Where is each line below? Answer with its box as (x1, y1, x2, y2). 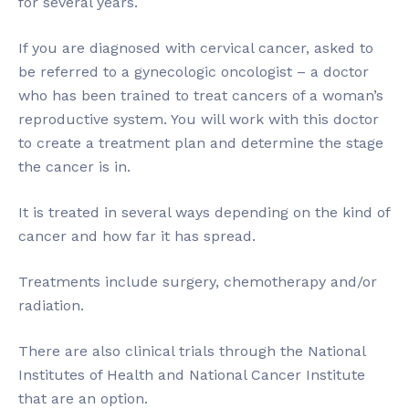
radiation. (18, 297, 84, 314)
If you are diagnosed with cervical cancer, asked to (18, 39, 373, 57)
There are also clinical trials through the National (18, 342, 365, 360)
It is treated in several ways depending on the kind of (18, 204, 390, 221)
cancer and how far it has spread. (18, 227, 256, 245)
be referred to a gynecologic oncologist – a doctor (18, 63, 369, 80)
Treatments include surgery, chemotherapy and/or (18, 273, 377, 290)
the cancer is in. (18, 158, 131, 175)
